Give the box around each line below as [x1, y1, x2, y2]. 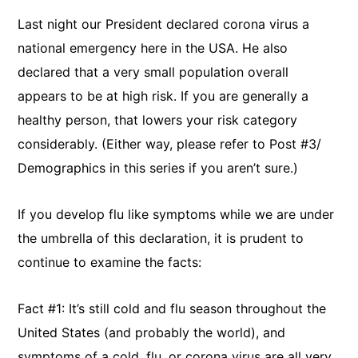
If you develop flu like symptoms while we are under [18, 206, 335, 222]
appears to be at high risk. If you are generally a [18, 88, 309, 104]
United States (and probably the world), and [18, 324, 286, 340]
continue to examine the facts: [18, 254, 202, 270]
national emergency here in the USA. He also [18, 40, 288, 56]
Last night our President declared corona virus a [18, 16, 310, 32]
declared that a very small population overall [18, 64, 289, 80]
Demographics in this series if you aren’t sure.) [18, 160, 299, 176]
